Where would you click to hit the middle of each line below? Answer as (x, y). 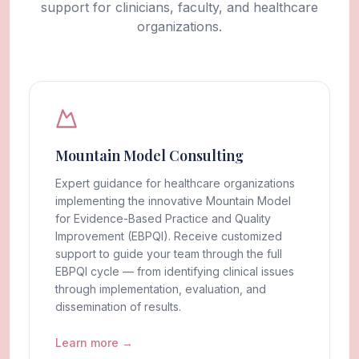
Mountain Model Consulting (149, 155)
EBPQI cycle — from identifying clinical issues (175, 271)
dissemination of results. (118, 306)
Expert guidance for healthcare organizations (175, 183)
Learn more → (94, 342)
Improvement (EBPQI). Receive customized (169, 236)
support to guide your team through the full (169, 253)
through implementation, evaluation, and (161, 288)
